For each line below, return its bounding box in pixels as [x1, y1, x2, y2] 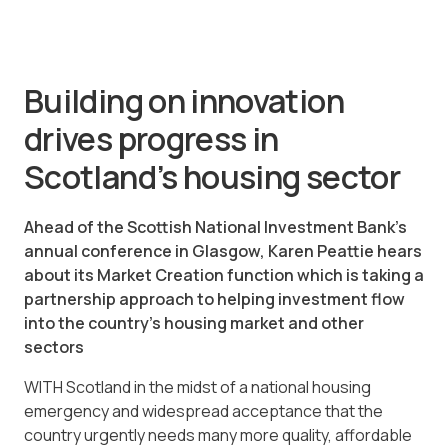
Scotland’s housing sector [24, 154, 400, 199]
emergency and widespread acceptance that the [24, 400, 383, 423]
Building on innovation [24, 78, 344, 123]
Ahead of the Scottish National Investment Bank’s [24, 216, 407, 239]
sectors [24, 336, 84, 359]
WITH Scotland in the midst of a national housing [24, 376, 371, 399]
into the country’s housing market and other [24, 312, 364, 335]
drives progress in [24, 116, 279, 161]
